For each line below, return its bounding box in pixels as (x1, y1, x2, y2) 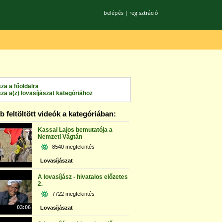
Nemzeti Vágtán (38, 133, 82, 140)
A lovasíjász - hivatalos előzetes (38, 173, 128, 180)
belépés (103, 9, 123, 16)
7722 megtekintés (52, 191, 95, 197)
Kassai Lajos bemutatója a (38, 126, 112, 133)
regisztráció (129, 9, 158, 16)
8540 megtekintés (52, 144, 95, 150)
